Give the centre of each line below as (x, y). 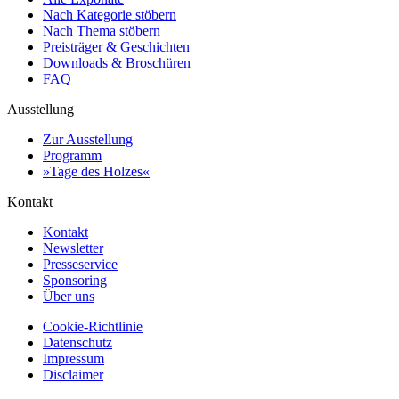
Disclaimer (73, 375)
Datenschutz (77, 343)
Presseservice (80, 265)
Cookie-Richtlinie (93, 327)
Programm (72, 156)
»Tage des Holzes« (96, 172)
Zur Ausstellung (88, 140)
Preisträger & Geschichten (116, 47)
